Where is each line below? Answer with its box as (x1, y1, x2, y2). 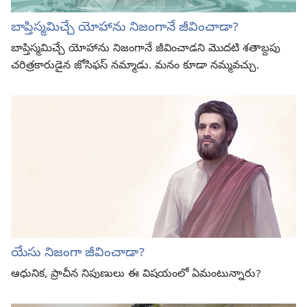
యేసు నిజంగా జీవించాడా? (11, 245, 145, 263)
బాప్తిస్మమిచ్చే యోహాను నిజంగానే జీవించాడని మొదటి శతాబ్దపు (11, 42, 280, 58)
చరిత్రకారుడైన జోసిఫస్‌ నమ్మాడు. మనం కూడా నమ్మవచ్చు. (11, 59, 259, 75)
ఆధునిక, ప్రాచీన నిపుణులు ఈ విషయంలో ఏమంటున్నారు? (11, 267, 261, 283)
